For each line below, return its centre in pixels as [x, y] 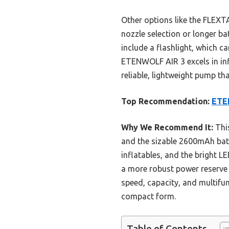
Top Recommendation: [165, 101]
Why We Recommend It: [167, 128]
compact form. [148, 197]
